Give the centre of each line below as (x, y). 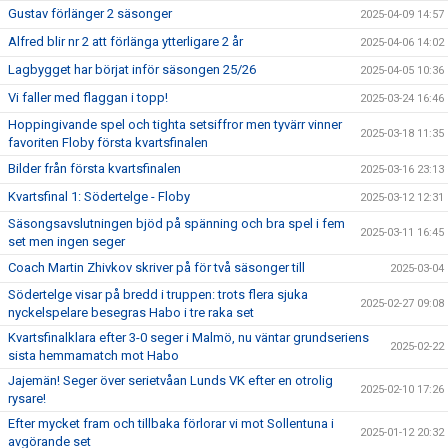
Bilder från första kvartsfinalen (94, 168)
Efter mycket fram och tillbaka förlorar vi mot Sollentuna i (171, 423)
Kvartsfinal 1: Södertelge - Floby (99, 196)
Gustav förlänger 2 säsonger (90, 13)
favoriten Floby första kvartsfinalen (108, 142)
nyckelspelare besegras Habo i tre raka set (131, 312)
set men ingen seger (66, 241)
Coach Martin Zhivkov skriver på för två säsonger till (156, 267)
